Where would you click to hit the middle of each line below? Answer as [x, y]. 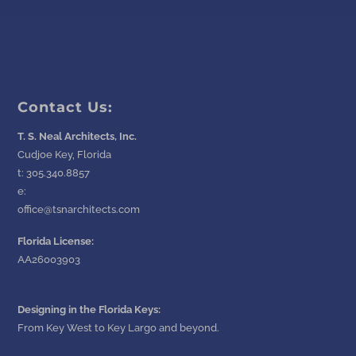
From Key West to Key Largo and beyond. [119, 328]
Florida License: [56, 241]
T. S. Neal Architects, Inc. [77, 136]
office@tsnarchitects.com [79, 209]
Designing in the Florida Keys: [89, 310]
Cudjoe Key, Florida [65, 155]
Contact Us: [66, 107]
